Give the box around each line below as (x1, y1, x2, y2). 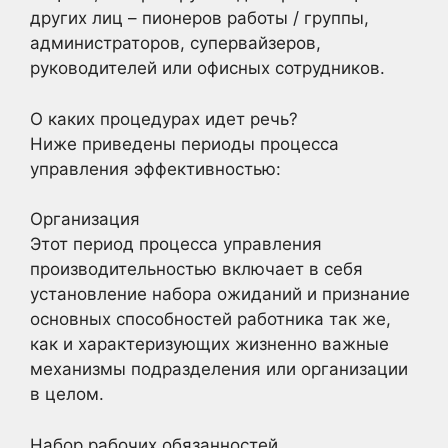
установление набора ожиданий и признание (30, 284, 410, 304)
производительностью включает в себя (30, 259, 363, 279)
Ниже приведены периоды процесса (30, 133, 339, 154)
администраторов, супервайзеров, (30, 33, 321, 53)
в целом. (30, 384, 104, 404)
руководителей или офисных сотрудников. (30, 58, 385, 78)
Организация (30, 209, 140, 229)
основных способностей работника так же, (30, 309, 391, 329)
